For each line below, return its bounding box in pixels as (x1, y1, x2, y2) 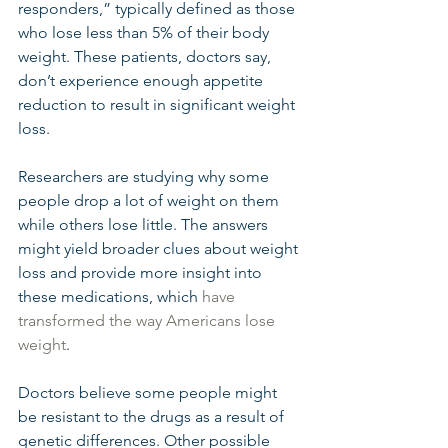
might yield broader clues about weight (18, 239, 302, 258)
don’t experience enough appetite (18, 71, 267, 90)
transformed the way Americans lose (18, 311, 279, 330)
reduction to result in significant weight (18, 95, 299, 114)
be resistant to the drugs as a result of (18, 407, 288, 426)
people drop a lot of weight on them (18, 191, 283, 210)
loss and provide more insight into (18, 263, 266, 282)
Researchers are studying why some (18, 167, 273, 186)
